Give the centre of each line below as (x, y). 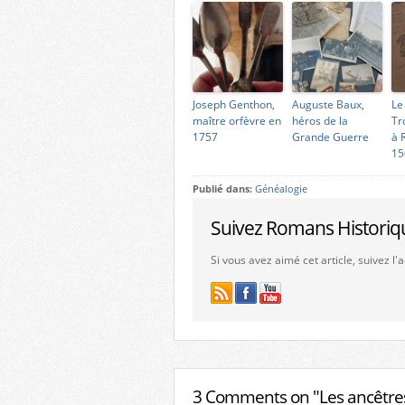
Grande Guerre (330, 137)
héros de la (320, 121)
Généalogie (281, 189)
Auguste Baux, (328, 104)
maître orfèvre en (237, 121)
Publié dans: (224, 189)
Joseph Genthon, (234, 104)
